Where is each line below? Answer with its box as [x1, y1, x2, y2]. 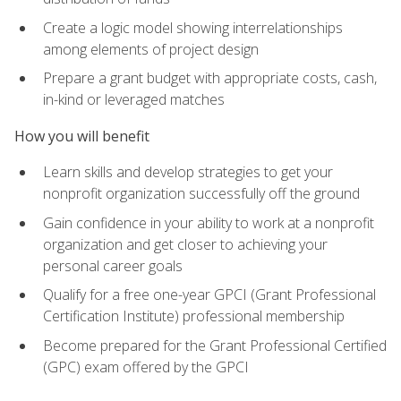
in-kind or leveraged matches [43, 90, 225, 110]
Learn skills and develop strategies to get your [43, 162, 333, 183]
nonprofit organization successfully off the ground [43, 183, 360, 204]
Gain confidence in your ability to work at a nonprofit [43, 212, 374, 233]
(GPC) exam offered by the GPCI [43, 356, 249, 377]
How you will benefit [14, 125, 149, 146]
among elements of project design [43, 38, 259, 59]
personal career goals [43, 255, 183, 276]
